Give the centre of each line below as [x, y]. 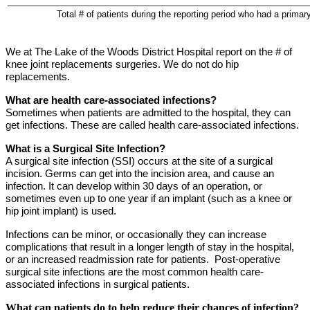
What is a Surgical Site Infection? [85, 148]
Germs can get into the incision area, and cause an [159, 173]
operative [259, 259]
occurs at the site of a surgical [205, 161]
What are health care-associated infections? [111, 100]
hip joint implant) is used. [62, 211]
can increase [237, 234]
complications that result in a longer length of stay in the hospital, [150, 247]
